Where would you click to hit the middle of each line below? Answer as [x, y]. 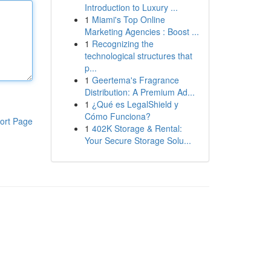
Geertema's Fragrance [135, 80]
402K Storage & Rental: [137, 128]
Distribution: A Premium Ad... [139, 92]
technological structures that [138, 56]
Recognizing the [122, 44]
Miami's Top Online [128, 19]
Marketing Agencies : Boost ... [142, 31]
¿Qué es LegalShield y [135, 104]
